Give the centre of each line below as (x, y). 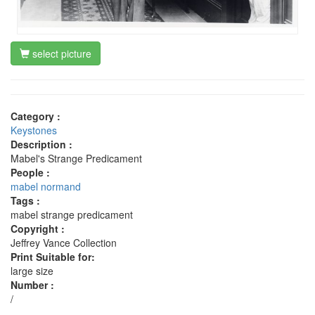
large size (32, 271)
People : (30, 173)
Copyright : (38, 229)
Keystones (34, 130)
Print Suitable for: (53, 257)
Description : (41, 144)
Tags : (25, 201)
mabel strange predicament (72, 215)
